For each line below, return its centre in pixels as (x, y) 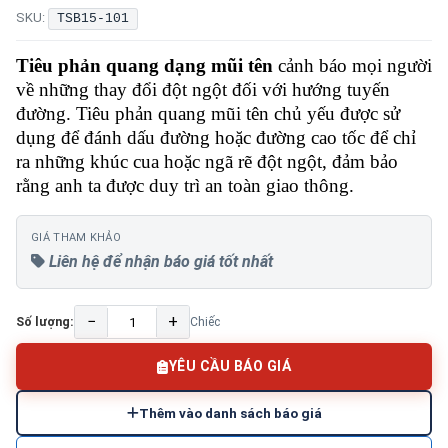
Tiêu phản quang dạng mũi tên (147, 65)
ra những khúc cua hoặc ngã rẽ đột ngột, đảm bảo (207, 161)
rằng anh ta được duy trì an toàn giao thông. (185, 185)
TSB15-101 (93, 19)
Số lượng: (45, 321)
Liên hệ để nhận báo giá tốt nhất (159, 261)
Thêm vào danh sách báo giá (230, 413)
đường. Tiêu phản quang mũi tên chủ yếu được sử (208, 113)
